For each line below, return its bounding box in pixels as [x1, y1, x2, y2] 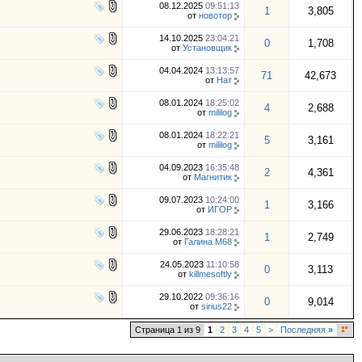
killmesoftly [189, 269, 232, 279]
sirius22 [201, 301, 232, 311]
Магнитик [194, 172, 232, 182]
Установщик [183, 43, 232, 53]
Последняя [280, 325, 328, 335]
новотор [199, 11, 232, 20]
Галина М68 [184, 237, 232, 246]
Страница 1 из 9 [135, 325, 200, 335]
